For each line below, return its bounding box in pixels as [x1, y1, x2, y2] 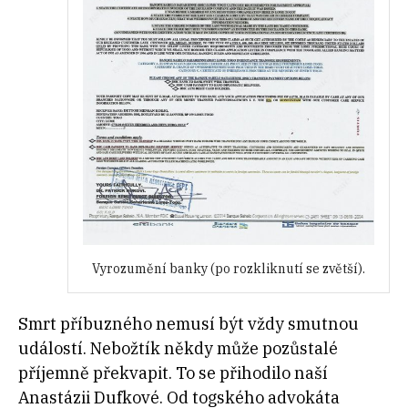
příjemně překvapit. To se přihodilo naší [18, 362, 328, 383]
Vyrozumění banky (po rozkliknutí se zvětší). [92, 260, 365, 277]
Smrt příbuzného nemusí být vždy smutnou [18, 312, 359, 334]
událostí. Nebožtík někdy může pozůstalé [18, 337, 338, 359]
